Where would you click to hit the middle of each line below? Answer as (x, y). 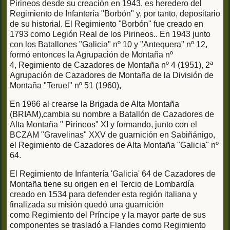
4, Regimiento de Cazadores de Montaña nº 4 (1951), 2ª (111, 65)
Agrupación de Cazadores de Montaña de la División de (112, 75)
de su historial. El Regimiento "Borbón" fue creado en (107, 24)
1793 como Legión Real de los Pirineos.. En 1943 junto (110, 34)
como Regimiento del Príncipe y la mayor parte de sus (108, 215)
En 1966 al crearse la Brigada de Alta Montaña (94, 104)
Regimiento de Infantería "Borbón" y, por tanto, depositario (115, 14)
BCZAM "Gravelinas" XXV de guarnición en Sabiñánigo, (112, 135)
